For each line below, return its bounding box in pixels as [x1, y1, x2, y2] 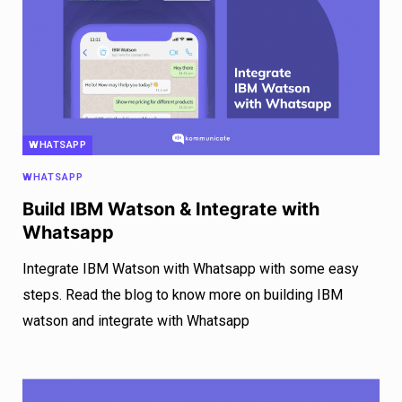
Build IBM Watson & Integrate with [22, 198, 319, 221]
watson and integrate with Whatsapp [22, 312, 249, 330]
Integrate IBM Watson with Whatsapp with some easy [22, 260, 359, 278]
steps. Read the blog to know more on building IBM [22, 286, 343, 304]
